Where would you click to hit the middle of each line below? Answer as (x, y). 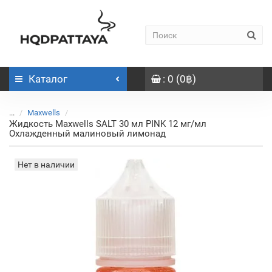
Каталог (48, 79)
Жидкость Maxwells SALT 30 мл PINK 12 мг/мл (108, 124)
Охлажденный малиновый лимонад (87, 134)
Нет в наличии (46, 165)
